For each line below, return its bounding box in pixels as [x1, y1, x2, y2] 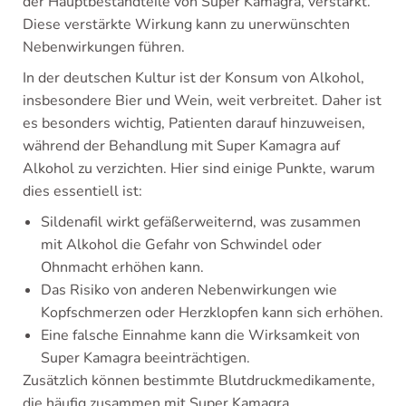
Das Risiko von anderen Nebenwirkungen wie [41, 280, 337, 301]
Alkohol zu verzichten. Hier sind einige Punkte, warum [23, 159, 375, 179]
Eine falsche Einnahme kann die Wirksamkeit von [41, 325, 360, 346]
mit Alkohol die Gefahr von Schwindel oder [41, 235, 322, 256]
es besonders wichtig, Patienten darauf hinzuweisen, [23, 113, 365, 134]
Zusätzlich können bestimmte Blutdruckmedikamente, [23, 371, 375, 391]
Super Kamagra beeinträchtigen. [41, 348, 250, 369]
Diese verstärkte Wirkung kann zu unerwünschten [23, 14, 350, 35]
